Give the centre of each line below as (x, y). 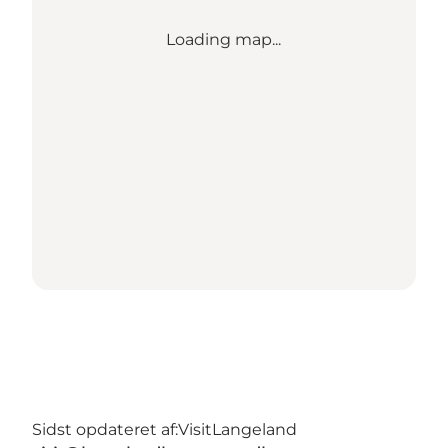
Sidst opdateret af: (105, 429)
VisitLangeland (237, 429)
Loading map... (224, 39)
